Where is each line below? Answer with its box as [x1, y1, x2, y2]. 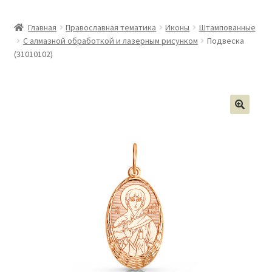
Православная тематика [66, 22, 157, 33]
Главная [28, 22, 57, 33]
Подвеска [206, 35, 244, 47]
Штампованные [199, 22, 256, 33]
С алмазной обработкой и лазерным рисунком [22, 35, 198, 47]
